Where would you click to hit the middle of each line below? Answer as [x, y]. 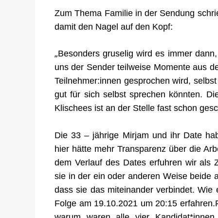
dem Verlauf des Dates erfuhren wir [127, 162]
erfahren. [197, 203]
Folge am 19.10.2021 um [105, 203]
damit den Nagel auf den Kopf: [114, 26]
